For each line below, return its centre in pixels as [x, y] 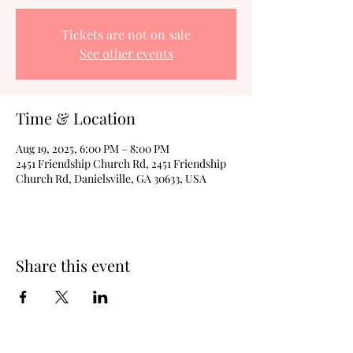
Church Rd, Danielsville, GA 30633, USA [111, 178]
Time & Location [76, 118]
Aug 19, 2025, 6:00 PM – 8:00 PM [93, 149]
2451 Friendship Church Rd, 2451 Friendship [121, 163]
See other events [126, 53]
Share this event [73, 265]
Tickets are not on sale [126, 34]
